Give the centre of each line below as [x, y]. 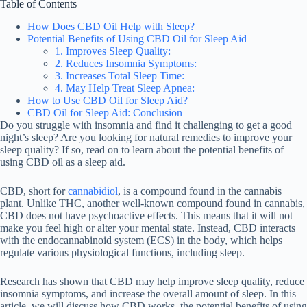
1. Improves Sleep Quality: [113, 51]
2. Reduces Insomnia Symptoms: [126, 63]
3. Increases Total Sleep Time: [120, 75]
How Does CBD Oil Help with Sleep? [111, 26]
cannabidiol [93, 191]
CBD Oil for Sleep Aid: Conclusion [105, 112]
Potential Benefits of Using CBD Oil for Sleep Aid [137, 38]
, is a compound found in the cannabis [200, 191]
